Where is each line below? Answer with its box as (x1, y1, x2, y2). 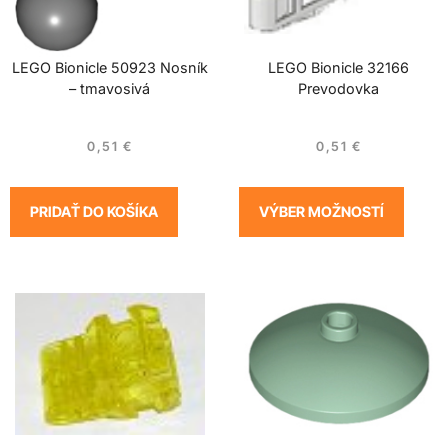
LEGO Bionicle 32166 (268, 59, 409, 77)
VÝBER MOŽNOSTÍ (259, 202, 384, 220)
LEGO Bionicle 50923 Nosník (11, 59, 208, 77)
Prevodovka (298, 80, 379, 98)
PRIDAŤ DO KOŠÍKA (30, 202, 158, 220)
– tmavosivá (69, 80, 150, 98)
